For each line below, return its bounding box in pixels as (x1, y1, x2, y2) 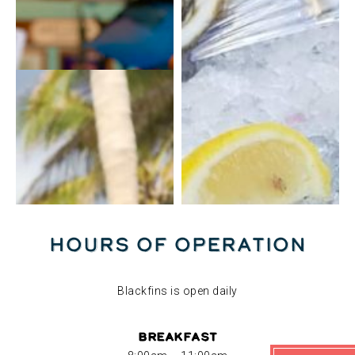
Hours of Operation (48, 231, 307, 258)
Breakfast (138, 328, 217, 345)
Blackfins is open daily (117, 284, 238, 297)
